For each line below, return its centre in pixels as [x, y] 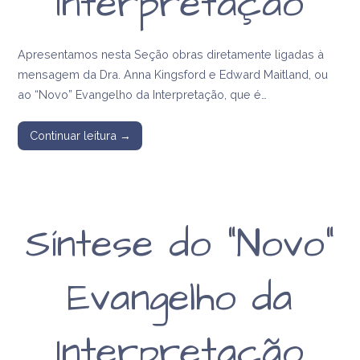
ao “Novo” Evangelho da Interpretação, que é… [143, 94]
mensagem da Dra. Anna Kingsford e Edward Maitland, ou [173, 74]
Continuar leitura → [80, 136]
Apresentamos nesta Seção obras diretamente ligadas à [171, 54]
